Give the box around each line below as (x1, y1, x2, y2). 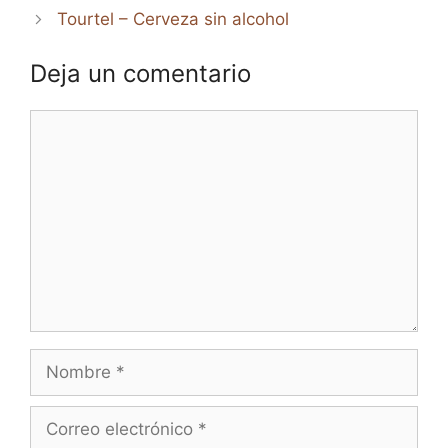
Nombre (29, 349, 94, 370)
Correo (29, 406, 83, 427)
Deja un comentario (30, 58, 251, 88)
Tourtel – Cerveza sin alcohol (57, 9, 290, 30)
